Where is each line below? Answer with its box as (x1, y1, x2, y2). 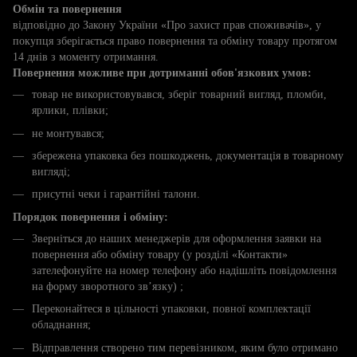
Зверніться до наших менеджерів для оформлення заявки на (32, 232, 321, 245)
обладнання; (32, 319, 91, 331)
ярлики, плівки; (32, 104, 108, 117)
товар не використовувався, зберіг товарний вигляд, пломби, (32, 88, 327, 101)
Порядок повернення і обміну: (13, 210, 168, 223)
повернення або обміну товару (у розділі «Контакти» (32, 248, 288, 261)
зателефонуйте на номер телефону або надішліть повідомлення (32, 264, 336, 277)
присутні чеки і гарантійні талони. (32, 188, 200, 201)
